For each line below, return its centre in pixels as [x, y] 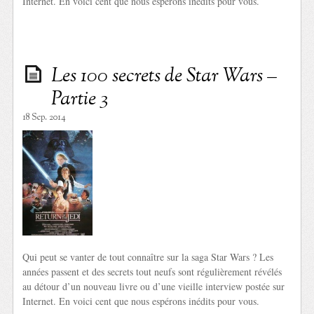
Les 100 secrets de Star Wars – [164, 76]
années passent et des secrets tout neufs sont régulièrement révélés [152, 271]
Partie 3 [80, 99]
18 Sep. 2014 [45, 117]
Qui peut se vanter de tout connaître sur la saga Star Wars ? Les [148, 257]
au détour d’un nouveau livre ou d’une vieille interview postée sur [154, 286]
